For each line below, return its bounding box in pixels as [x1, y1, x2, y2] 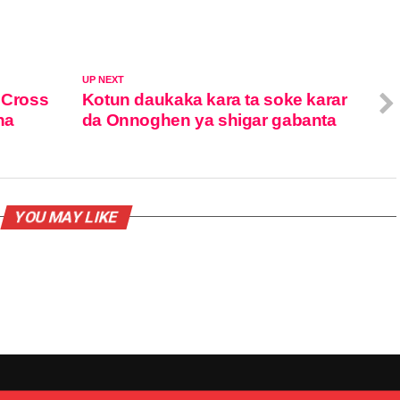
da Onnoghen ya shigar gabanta [81, 110, 337, 129]
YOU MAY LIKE [12, 207, 121, 226]
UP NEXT [81, 73, 124, 85]
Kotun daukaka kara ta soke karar [81, 89, 347, 109]
